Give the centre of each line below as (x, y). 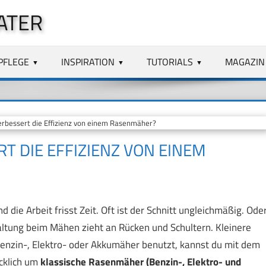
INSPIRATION (88, 61)
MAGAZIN (245, 61)
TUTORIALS (170, 61)
